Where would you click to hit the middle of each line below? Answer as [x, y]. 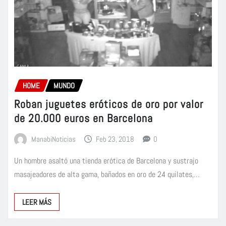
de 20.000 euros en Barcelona [83, 118]
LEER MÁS [37, 202]
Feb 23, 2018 [115, 139]
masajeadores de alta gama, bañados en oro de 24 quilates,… [107, 175]
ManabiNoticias [53, 139]
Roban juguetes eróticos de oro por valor [109, 104]
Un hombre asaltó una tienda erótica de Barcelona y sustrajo [106, 161]
